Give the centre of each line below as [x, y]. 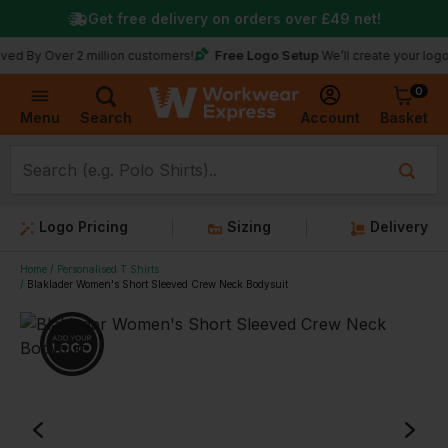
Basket [404, 117]
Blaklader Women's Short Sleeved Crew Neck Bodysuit [157, 284]
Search [106, 118]
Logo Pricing [83, 226]
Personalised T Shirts [108, 269]
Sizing [249, 226]
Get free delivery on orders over [204, 18]
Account [330, 118]
